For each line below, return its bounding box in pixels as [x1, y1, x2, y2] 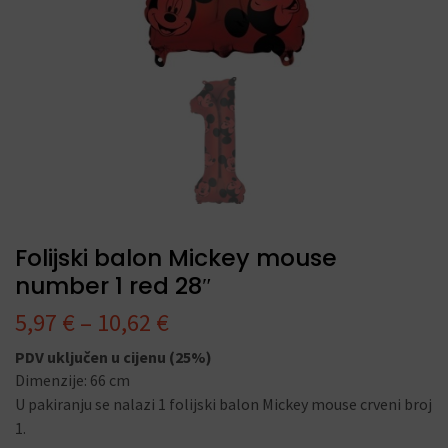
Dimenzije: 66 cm [15, 370, 130, 390]
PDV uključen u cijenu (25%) [15, 347, 212, 367]
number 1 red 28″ [15, 269, 212, 302]
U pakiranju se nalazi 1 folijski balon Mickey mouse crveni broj [15, 394, 432, 414]
